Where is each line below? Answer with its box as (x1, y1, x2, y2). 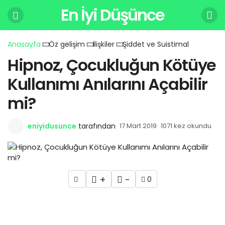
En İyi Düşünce (61, 4, 164, 26)
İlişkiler (93, 39, 115, 49)
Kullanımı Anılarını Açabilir (8, 73, 208, 95)
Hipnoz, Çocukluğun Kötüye (8, 54, 216, 76)
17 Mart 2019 (120, 121, 157, 131)
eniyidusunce (28, 121, 76, 131)
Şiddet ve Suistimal (123, 39, 189, 49)
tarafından (78, 121, 116, 131)
